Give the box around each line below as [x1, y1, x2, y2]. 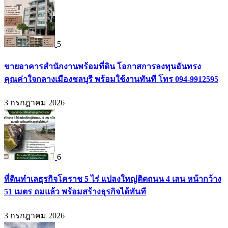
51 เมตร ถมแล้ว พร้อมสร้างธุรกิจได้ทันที [4, 187, 146, 196]
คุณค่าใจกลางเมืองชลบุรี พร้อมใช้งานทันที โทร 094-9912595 [4, 74, 218, 83]
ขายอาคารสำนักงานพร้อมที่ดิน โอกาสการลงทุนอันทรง [4, 62, 201, 71]
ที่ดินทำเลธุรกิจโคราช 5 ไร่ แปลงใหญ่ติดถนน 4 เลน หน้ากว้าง [4, 175, 221, 184]
